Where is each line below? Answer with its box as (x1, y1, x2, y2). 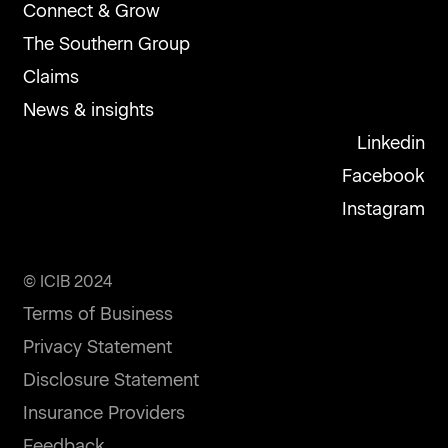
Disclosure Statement (23, 369, 199, 391)
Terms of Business (23, 303, 173, 325)
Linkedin (357, 132, 425, 154)
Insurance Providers (23, 402, 185, 424)
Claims (23, 66, 79, 88)
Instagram (342, 198, 425, 220)
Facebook (342, 165, 425, 187)
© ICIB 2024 (23, 272, 112, 291)
